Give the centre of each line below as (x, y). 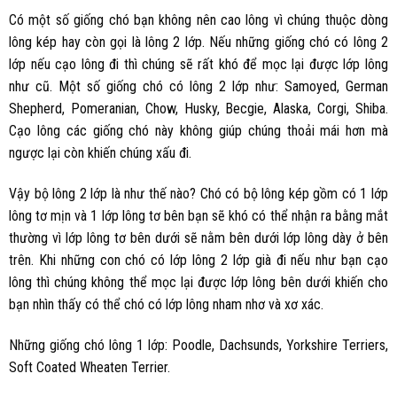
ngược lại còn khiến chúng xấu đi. (100, 153)
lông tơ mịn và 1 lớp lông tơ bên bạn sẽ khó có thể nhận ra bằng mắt (198, 216)
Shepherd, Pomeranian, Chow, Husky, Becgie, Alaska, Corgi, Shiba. (198, 109)
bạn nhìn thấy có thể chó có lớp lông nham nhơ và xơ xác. (166, 305)
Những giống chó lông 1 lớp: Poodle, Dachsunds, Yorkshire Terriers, (198, 345)
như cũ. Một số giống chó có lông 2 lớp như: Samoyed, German (198, 87)
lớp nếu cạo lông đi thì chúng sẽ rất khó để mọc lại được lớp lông (198, 65)
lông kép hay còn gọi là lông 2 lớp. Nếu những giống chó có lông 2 (198, 43)
